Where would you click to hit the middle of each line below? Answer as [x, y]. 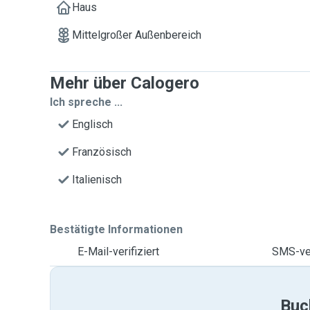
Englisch [92, 124]
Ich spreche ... [86, 102]
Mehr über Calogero [125, 83]
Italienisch [97, 180]
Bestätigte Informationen [116, 229]
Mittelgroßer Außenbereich [137, 35]
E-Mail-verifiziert [118, 252]
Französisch [102, 152]
